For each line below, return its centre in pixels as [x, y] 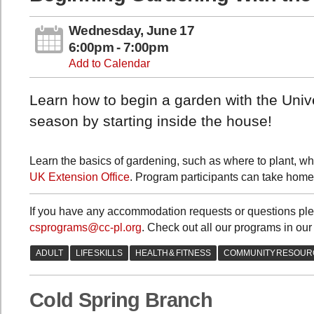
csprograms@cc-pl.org [86, 228]
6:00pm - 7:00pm [118, 48]
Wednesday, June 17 [131, 31]
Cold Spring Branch [121, 300]
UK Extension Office [80, 177]
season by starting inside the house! [151, 121]
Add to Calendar [109, 64]
